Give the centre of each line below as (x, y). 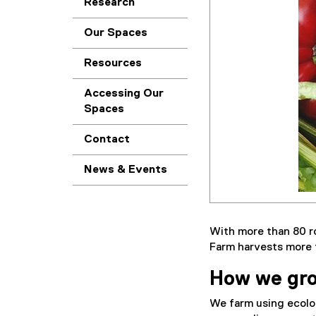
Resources (113, 63)
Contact (107, 140)
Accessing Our (124, 94)
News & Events (126, 170)
